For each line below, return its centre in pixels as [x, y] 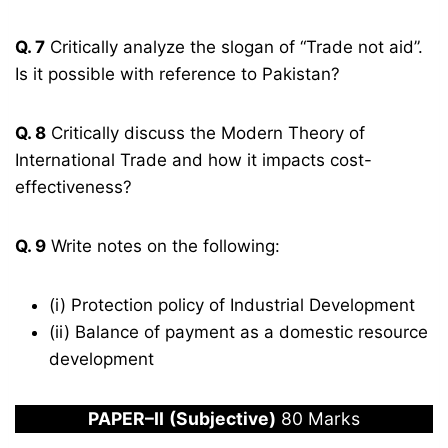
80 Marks [318, 419]
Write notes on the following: [163, 246]
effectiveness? [74, 187]
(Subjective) [222, 419]
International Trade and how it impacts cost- [194, 160]
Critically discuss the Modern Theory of [206, 133]
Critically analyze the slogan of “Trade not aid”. [234, 47]
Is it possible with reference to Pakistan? [178, 74]
